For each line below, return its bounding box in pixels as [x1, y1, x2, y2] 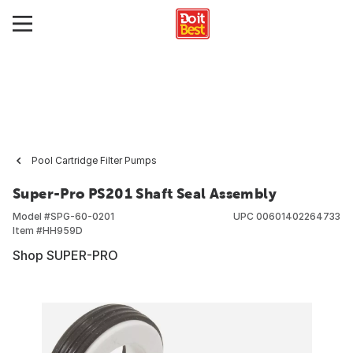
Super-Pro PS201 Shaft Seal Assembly [13, 185, 277, 202]
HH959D [43, 225, 83, 236]
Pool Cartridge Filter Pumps [32, 154, 157, 166]
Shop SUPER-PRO [13, 247, 118, 263]
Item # [13, 225, 43, 236]
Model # [13, 210, 50, 222]
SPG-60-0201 [50, 210, 114, 222]
